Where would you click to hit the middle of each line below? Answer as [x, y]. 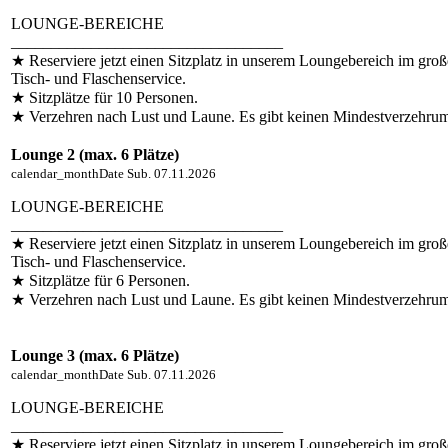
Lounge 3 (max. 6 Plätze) [95, 355]
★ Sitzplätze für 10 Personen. [104, 97]
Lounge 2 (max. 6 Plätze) [95, 154]
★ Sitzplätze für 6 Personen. [100, 280]
